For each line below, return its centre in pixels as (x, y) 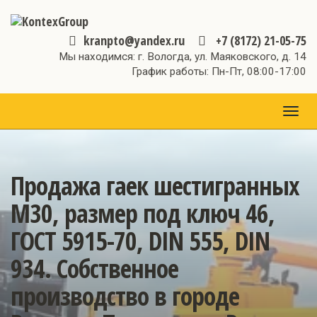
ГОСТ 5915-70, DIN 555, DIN (140, 241)
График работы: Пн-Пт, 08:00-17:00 (219, 71)
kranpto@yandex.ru (134, 40)
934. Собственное (94, 269)
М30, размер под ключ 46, (143, 213)
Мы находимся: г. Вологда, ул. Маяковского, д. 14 (183, 57)
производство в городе (125, 296)
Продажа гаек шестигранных (155, 186)
